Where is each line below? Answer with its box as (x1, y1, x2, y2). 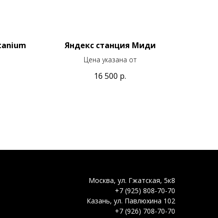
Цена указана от (83, 54, 137, 64)
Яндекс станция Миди (64, 39, 156, 51)
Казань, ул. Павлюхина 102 (87, 196, 175, 205)
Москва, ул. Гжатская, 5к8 (89, 175, 175, 185)
